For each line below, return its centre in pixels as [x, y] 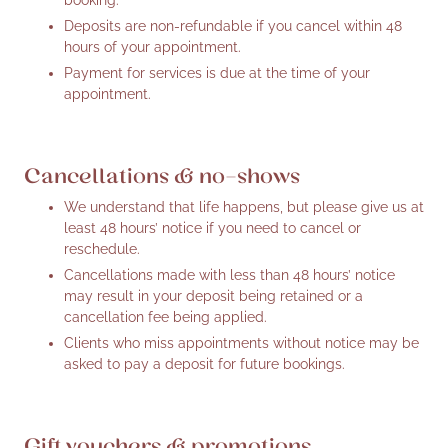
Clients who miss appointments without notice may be [241, 342]
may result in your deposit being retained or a [213, 295]
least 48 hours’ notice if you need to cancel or [212, 227]
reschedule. [102, 248]
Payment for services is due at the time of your [217, 72]
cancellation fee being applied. [165, 316]
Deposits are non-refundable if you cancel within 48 [233, 25]
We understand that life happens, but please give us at [244, 206]
